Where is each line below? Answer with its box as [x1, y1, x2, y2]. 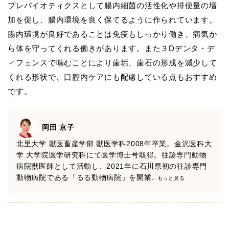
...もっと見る [151, 175, 185, 181]
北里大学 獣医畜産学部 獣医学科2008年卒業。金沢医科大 [16, 139, 212, 148]
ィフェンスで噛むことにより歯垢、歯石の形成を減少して [8, 58, 217, 67]
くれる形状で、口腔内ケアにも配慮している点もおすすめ [8, 72, 217, 81]
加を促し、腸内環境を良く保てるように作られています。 [8, 15, 217, 24]
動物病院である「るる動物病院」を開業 [16, 173, 152, 181]
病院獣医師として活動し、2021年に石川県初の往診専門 [16, 162, 207, 170]
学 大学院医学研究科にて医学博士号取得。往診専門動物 [16, 150, 207, 159]
